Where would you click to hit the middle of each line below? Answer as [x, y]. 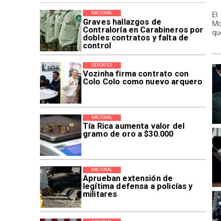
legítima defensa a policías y [138, 186]
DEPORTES [102, 65]
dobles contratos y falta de [136, 37]
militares [100, 194]
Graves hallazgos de [122, 22]
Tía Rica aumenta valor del [133, 126]
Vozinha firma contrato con [135, 74]
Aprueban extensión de [128, 179]
